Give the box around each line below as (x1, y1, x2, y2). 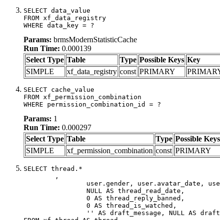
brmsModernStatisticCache (52, 35, 137, 44)
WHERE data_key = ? (24, 21, 94, 29)
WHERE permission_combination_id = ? (24, 100, 161, 108)
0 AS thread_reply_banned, (24, 194, 86, 202)
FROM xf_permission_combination (24, 93, 141, 101)
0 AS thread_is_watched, (24, 201, 86, 209)
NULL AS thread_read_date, (24, 187, 86, 194)
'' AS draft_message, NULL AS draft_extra (24, 209, 86, 217)
